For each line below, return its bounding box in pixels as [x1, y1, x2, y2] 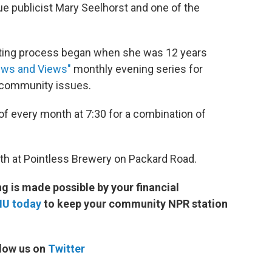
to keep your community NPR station [44, 197, 228, 210]
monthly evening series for [73, 62, 203, 75]
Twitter [48, 242, 85, 255]
